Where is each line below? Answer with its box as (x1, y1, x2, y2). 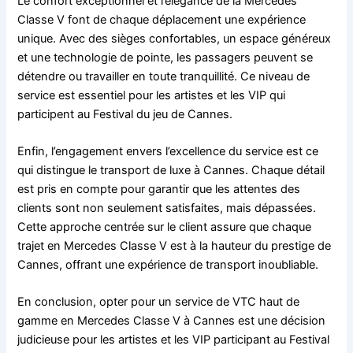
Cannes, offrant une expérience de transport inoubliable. (17, 258, 319, 272)
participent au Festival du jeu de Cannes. (17, 106, 233, 121)
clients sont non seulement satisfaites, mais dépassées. (17, 201, 317, 215)
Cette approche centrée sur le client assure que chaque (17, 220, 312, 234)
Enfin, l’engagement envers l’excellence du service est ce (17, 144, 319, 158)
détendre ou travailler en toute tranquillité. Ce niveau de (17, 69, 310, 84)
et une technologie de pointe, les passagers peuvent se (17, 50, 314, 65)
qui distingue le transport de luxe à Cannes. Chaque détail (17, 163, 325, 177)
